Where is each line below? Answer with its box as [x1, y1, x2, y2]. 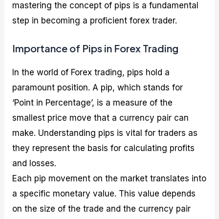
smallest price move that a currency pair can [12, 112, 189, 123]
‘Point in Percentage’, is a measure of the [12, 97, 173, 108]
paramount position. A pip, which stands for [12, 82, 183, 92]
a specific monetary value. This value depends [12, 188, 196, 198]
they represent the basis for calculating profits [12, 143, 195, 153]
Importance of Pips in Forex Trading [12, 42, 179, 54]
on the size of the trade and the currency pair [12, 203, 191, 214]
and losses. [12, 158, 57, 168]
